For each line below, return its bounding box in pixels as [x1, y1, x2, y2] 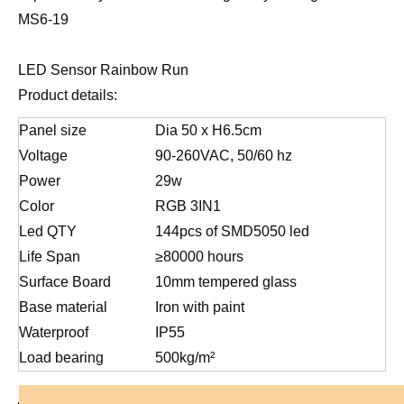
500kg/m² [155, 350, 215, 365]
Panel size [19, 123, 87, 138]
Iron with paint [155, 299, 244, 315]
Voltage [19, 148, 68, 163]
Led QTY [19, 224, 77, 239]
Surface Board [19, 274, 111, 289]
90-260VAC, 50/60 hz [155, 148, 292, 163]
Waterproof [19, 325, 88, 340]
